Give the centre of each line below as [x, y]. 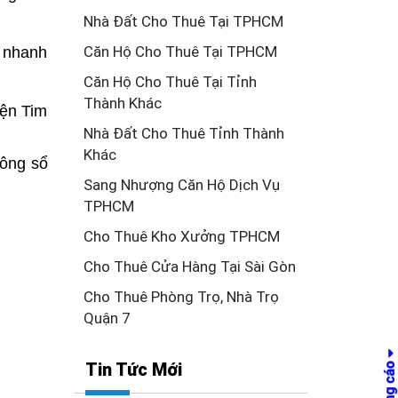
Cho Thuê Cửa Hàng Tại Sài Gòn [189, 267]
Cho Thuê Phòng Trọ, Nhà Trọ [181, 297]
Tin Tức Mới [133, 370]
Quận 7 [107, 318]
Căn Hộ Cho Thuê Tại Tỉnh [170, 82]
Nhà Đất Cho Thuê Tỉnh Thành [183, 133]
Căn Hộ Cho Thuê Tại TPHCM [180, 52]
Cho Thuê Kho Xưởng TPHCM [181, 236]
